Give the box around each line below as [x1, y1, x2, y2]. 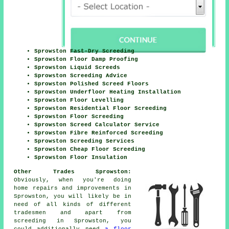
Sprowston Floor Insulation [34, 154, 128, 161]
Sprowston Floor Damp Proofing [34, 56, 139, 62]
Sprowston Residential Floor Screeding [34, 105, 167, 111]
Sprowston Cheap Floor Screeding [34, 146, 146, 152]
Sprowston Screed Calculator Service [34, 121, 160, 128]
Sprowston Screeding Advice [34, 72, 128, 79]
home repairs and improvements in [14, 185, 131, 191]
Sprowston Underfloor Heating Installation [34, 88, 181, 95]
